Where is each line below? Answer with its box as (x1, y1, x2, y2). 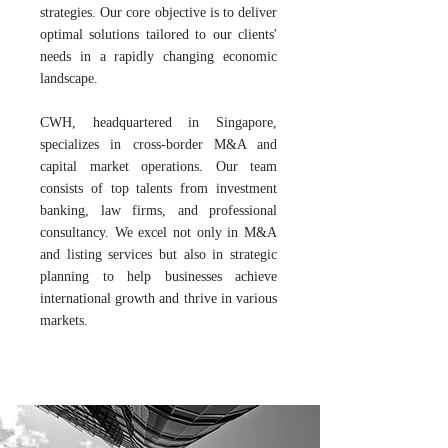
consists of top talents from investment (40, 181, 277, 196)
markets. (40, 313, 88, 328)
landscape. (40, 71, 98, 86)
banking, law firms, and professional (40, 203, 277, 218)
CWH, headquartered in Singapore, (40, 115, 277, 130)
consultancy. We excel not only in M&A (40, 225, 277, 240)
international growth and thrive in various (40, 291, 277, 306)
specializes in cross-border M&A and (40, 137, 277, 152)
